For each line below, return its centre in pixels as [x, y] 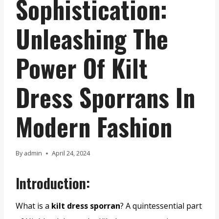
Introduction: [53, 183]
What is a [33, 206]
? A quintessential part [161, 206]
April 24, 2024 [71, 153]
